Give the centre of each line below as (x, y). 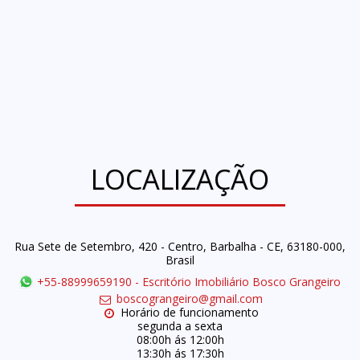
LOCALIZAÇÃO (180, 179)
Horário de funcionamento (189, 312)
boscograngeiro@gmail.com (189, 298)
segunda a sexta (180, 325)
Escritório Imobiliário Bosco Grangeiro (241, 282)
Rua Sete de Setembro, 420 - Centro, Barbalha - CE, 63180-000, (180, 246)
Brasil (180, 260)
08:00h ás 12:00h (180, 339)
